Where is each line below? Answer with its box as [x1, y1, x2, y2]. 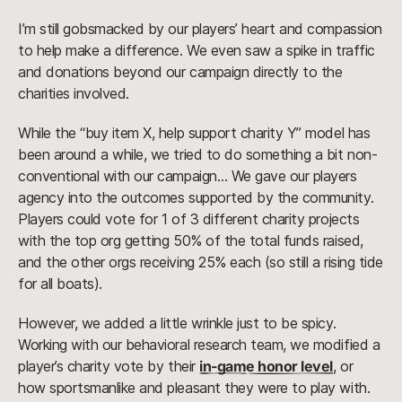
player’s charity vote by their [18, 357, 200, 376]
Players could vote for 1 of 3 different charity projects [18, 210, 360, 229]
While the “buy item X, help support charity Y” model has [18, 124, 371, 143]
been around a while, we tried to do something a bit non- [18, 145, 378, 164]
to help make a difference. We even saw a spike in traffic [18, 41, 375, 60]
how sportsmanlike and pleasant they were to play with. [18, 379, 371, 398]
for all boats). [18, 275, 102, 293]
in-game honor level [199, 357, 334, 376]
